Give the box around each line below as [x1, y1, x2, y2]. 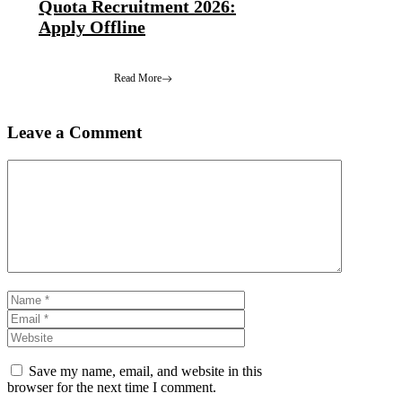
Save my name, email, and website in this [29, 363, 262, 379]
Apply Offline [39, 17, 145, 38]
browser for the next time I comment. [7, 379, 216, 395]
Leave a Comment [7, 122, 142, 142]
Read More [113, 72, 162, 85]
